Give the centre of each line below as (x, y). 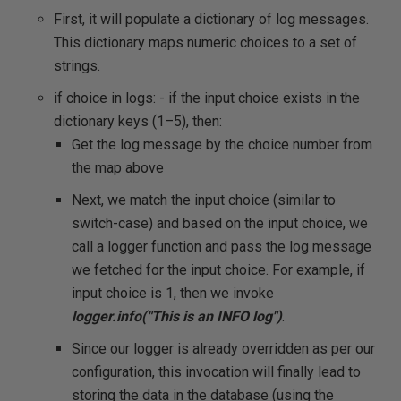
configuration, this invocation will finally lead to (216, 372)
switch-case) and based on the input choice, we (220, 223)
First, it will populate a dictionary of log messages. (211, 19)
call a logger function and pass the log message (222, 247)
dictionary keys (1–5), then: (138, 121)
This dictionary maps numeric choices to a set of (205, 43)
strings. (77, 66)
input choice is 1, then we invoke (173, 293)
